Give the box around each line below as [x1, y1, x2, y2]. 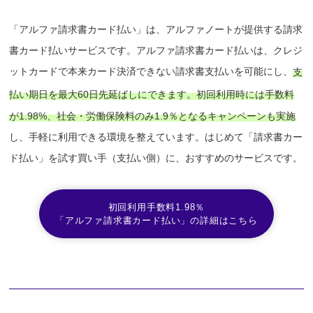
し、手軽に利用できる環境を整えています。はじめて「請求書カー [9, 131, 303, 143]
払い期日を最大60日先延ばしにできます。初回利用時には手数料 [9, 88, 295, 100]
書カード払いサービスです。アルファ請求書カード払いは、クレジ [9, 45, 303, 57]
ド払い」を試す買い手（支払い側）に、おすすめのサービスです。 [9, 152, 303, 163]
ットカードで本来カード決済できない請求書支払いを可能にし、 [9, 66, 293, 78]
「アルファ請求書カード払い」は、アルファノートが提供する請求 [9, 24, 303, 36]
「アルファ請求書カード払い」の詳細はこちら [55, 214, 258, 226]
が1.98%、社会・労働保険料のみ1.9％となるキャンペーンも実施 [9, 110, 296, 122]
